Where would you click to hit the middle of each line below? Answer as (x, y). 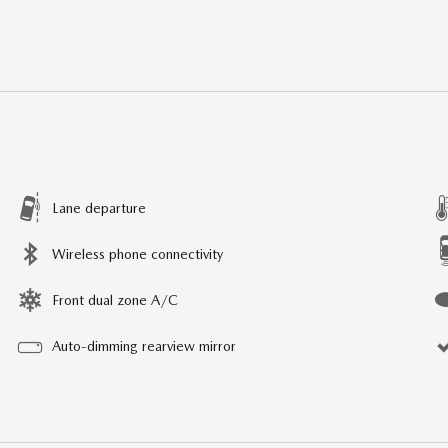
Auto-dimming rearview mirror (144, 345)
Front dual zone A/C (115, 299)
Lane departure (99, 207)
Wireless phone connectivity (137, 253)
